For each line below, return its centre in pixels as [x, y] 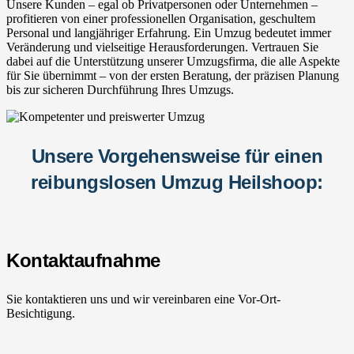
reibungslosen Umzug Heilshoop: [177, 182]
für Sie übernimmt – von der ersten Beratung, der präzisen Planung [173, 75]
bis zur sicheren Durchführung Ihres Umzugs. [120, 89]
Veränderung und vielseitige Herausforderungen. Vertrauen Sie [162, 47]
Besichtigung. [41, 313]
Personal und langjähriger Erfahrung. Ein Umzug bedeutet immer [169, 32]
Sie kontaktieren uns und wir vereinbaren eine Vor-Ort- [143, 299]
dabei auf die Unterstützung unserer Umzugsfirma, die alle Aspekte [173, 61]
